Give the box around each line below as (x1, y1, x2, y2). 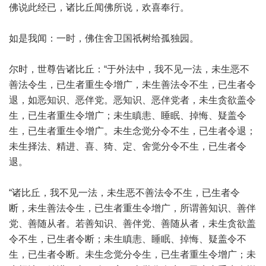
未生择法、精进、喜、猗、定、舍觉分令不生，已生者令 (9, 141, 246, 151)
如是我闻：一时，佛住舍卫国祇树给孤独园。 (9, 33, 199, 43)
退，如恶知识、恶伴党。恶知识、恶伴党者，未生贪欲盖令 (9, 95, 256, 105)
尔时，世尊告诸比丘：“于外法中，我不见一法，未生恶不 (9, 64, 249, 74)
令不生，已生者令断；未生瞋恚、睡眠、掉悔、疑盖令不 (9, 234, 246, 244)
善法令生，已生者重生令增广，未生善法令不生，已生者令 (9, 80, 256, 90)
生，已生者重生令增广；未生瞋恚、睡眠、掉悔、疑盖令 (9, 110, 246, 121)
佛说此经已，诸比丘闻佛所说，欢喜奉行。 (9, 2, 189, 12)
